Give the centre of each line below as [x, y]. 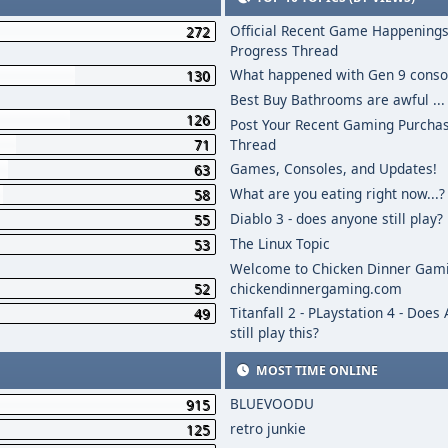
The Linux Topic [280, 243]
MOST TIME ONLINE [316, 370]
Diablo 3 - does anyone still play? [337, 218]
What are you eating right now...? [338, 193]
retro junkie [268, 428]
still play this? [275, 332]
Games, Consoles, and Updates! [334, 168]
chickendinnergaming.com [316, 288]
